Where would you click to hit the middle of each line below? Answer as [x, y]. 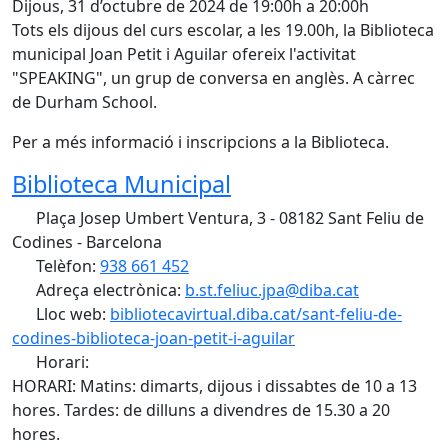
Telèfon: [66, 266]
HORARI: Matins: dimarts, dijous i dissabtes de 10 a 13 [214, 386]
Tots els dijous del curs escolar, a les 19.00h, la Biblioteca [223, 30]
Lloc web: [71, 314]
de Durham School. [84, 102]
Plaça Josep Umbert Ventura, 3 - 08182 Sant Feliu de [228, 218]
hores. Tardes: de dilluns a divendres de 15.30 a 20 [201, 410]
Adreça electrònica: [108, 290]
